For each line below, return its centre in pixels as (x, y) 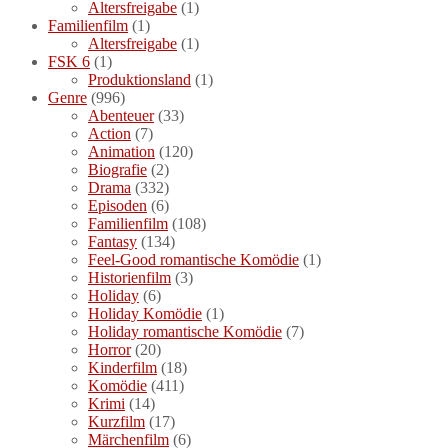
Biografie (117, 169)
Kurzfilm (116, 421)
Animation (121, 151)
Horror (109, 349)
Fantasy (112, 241)
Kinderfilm (122, 367)
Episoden (117, 205)
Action (109, 133)
